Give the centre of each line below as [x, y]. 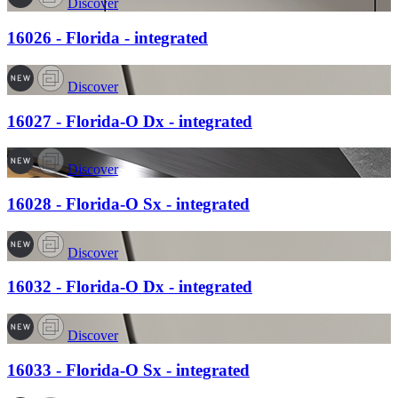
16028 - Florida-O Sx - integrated [128, 203]
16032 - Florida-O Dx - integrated [130, 287]
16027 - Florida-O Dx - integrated [130, 121]
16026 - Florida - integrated [107, 38]
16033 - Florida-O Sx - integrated [128, 370]
